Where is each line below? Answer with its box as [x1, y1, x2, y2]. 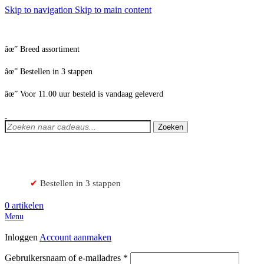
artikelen [12, 200, 44, 210]
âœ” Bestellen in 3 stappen [5, 67, 93, 76]
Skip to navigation [5, 5, 75, 15]
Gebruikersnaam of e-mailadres [5, 253, 123, 263]
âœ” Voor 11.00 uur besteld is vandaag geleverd [5, 90, 163, 98]
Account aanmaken [39, 232, 111, 242]
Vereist [127, 252, 153, 262]
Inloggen [5, 232, 39, 242]
